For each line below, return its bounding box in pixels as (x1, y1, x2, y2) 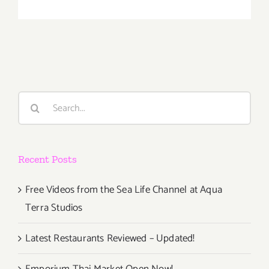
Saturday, (235, 1, 266, 14)
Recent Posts (18, 153, 77, 166)
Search (17, 91, 47, 109)
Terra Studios (25, 199, 83, 217)
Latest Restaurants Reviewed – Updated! (25, 230, 195, 247)
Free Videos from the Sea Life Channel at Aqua (25, 181, 223, 199)
